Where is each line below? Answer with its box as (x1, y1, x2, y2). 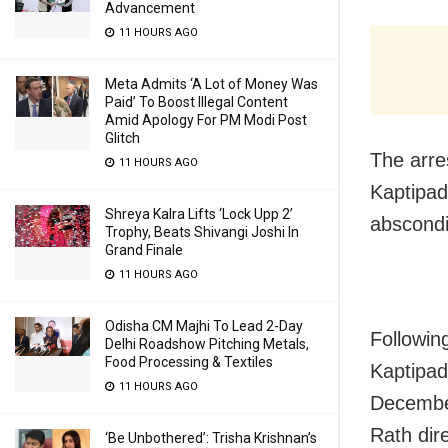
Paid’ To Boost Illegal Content (105, 94, 288, 110)
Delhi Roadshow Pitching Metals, (105, 336, 309, 352)
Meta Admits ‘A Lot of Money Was (105, 76, 318, 92)
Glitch (105, 130, 140, 146)
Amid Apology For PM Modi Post (105, 112, 307, 128)
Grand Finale (105, 242, 183, 258)
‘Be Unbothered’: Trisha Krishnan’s (105, 430, 317, 446)
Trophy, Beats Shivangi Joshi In (105, 224, 299, 240)
